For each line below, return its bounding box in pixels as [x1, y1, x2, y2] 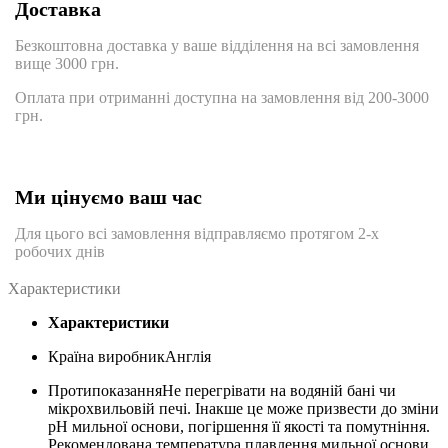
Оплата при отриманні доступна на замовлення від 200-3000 [15, 89, 429, 107]
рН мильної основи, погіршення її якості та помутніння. [48, 418, 430, 436]
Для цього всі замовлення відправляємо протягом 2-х [15, 225, 379, 243]
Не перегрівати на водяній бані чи [162, 382, 396, 400]
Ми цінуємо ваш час [15, 186, 202, 209]
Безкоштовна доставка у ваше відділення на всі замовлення [15, 37, 419, 55]
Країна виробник [48, 348, 165, 366]
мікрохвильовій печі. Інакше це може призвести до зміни [48, 400, 439, 418]
